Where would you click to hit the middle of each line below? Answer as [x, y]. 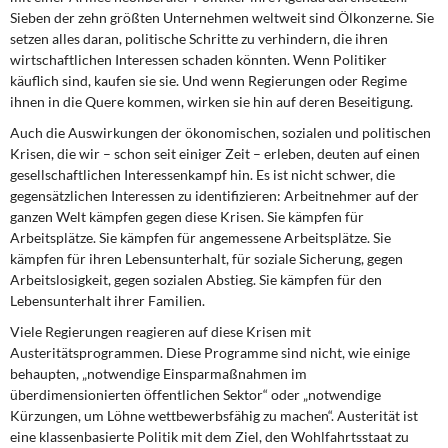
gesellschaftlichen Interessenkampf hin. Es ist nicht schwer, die [202, 174]
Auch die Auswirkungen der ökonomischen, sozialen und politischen [220, 132]
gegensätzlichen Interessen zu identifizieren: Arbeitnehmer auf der [214, 195]
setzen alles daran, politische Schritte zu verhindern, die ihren [199, 38]
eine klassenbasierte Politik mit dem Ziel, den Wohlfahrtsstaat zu [209, 436]
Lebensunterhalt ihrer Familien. [107, 300]
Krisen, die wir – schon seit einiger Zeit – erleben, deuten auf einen [215, 153]
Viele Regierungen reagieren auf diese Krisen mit [160, 331]
